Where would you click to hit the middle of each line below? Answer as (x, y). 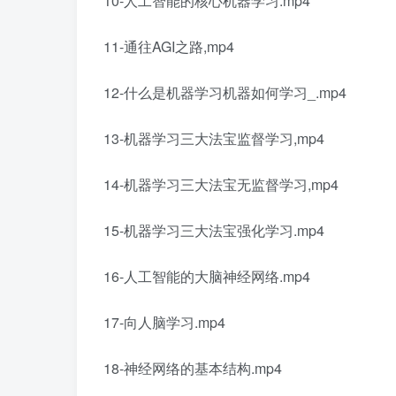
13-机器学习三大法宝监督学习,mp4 (214, 138)
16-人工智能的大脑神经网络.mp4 (207, 276)
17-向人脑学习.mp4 (164, 322)
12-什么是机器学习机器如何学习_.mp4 (225, 92)
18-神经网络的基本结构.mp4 (193, 368)
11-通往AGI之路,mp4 (169, 46)
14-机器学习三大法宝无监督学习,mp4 (221, 184)
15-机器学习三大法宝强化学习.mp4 (214, 230)
